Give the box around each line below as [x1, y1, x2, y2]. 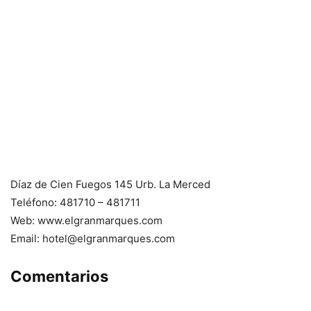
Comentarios [10, 267, 108, 285]
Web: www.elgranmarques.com [10, 214, 162, 227]
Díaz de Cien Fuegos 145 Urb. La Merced [10, 178, 210, 191]
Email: [10, 232, 42, 245]
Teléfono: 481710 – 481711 [10, 196, 140, 209]
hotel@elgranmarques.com [42, 232, 175, 245]
